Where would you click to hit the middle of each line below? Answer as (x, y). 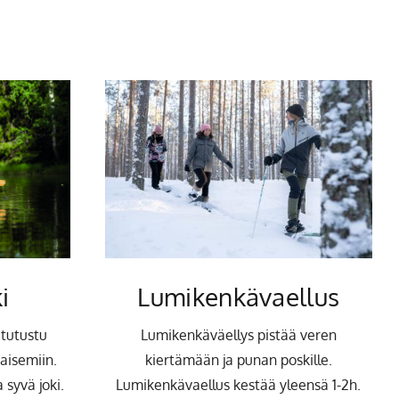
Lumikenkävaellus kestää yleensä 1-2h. (239, 385)
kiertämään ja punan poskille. (238, 360)
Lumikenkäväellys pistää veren (238, 335)
